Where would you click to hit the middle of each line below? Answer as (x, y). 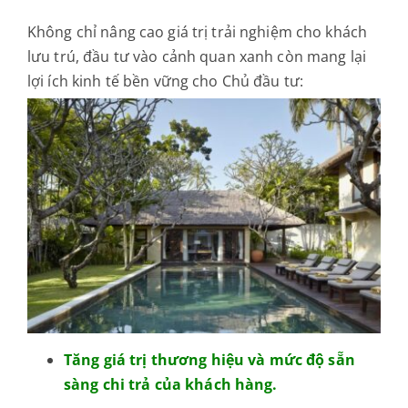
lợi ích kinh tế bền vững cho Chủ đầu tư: (165, 81)
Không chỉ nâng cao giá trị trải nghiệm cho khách (197, 31)
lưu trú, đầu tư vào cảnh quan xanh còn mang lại (197, 56)
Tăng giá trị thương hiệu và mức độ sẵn (209, 359)
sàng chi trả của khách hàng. (170, 384)
